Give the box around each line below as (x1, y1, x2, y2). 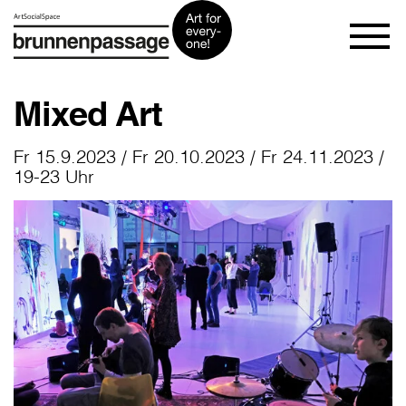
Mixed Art (14, 92, 162, 135)
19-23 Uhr (14, 165, 94, 188)
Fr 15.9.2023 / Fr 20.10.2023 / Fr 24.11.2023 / (14, 145, 384, 168)
